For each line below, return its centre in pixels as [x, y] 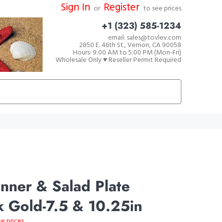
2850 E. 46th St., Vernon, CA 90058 [130, 45]
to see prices [162, 9]
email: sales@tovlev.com [145, 38]
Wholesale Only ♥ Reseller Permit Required [118, 60]
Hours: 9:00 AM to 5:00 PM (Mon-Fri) [127, 53]
